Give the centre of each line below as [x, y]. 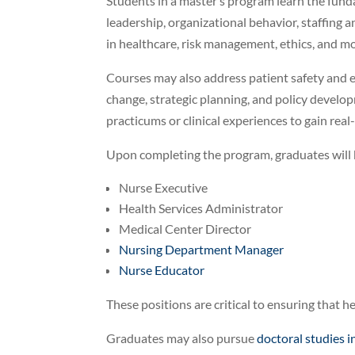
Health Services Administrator [201, 208]
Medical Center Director [185, 228]
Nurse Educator [162, 269]
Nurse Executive [164, 187]
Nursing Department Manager [202, 249]
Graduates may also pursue [182, 338]
